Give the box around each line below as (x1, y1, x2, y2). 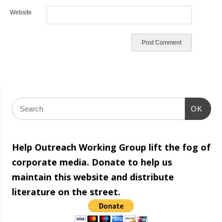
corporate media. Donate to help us (11, 156, 172, 168)
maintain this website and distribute (11, 171, 174, 183)
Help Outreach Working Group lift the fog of (11, 141, 211, 153)
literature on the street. (11, 186, 120, 198)
